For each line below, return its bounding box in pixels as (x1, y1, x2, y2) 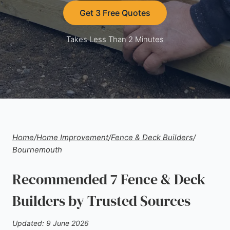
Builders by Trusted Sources (12, 191, 190, 210)
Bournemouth (12, 145, 62, 155)
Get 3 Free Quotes (80, 8, 150, 18)
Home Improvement (36, 132, 108, 142)
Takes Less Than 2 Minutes (66, 34, 164, 44)
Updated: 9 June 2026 (12, 219, 89, 227)
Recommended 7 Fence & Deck (12, 169, 205, 189)
